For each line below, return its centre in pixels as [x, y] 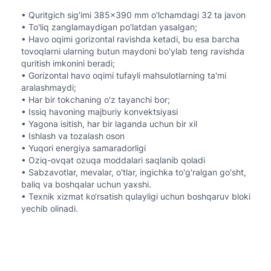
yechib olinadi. [50, 208]
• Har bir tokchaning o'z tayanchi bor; [96, 99]
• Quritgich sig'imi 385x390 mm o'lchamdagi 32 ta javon [134, 15]
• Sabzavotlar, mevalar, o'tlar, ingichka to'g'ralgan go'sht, [134, 172]
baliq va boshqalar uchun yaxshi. [87, 184]
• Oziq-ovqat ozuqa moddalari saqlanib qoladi [113, 160]
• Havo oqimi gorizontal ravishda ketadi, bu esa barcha [131, 39]
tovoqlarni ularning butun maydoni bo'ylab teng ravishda [133, 51]
